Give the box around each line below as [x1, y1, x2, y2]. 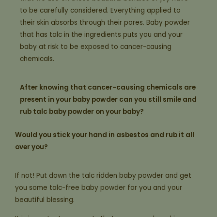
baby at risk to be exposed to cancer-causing [20, 42, 172, 51]
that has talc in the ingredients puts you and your [20, 30, 183, 39]
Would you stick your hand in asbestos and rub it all [15, 130, 195, 140]
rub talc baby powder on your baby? [20, 107, 144, 116]
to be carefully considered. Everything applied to [20, 5, 181, 15]
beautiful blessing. [15, 195, 75, 204]
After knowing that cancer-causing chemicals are [20, 82, 196, 92]
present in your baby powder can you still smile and [20, 94, 197, 104]
